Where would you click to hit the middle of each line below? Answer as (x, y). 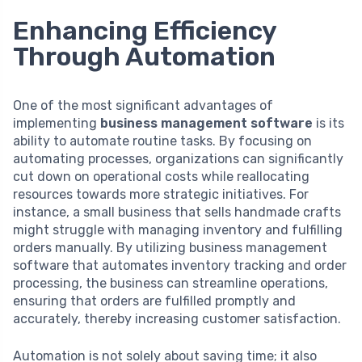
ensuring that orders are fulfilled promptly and (154, 301)
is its (328, 123)
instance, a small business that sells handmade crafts (177, 212)
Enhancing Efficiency (145, 30)
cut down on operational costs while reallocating (161, 176)
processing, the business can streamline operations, (170, 283)
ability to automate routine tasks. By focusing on (162, 141)
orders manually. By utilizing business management (170, 247)
